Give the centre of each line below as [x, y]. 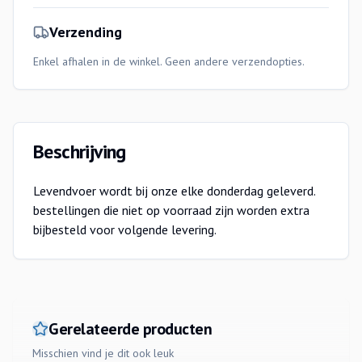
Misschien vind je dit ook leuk [103, 353]
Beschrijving [80, 152]
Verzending [86, 32]
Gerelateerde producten [130, 329]
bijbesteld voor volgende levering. [125, 229]
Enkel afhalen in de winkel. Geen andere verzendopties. [169, 61]
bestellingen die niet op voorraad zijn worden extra [171, 210]
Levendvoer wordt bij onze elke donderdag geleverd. [174, 191]
